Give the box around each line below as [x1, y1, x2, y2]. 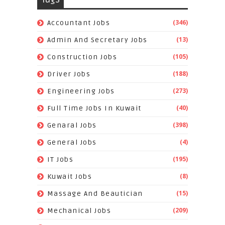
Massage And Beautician [47, 189, 143, 198]
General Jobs [47, 138, 97, 147]
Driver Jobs [47, 70, 91, 79]
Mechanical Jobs [47, 206, 111, 215]
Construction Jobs [47, 53, 118, 62]
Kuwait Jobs [47, 172, 92, 181]
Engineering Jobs [47, 87, 115, 96]
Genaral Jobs [47, 121, 97, 130]
